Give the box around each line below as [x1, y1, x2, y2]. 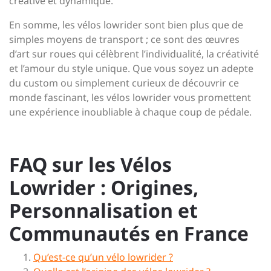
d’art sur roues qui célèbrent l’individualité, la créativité [9, 47, 259, 60]
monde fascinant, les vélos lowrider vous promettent [9, 90, 251, 104]
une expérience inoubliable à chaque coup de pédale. [9, 105, 252, 119]
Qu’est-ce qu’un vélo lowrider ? [33, 250, 173, 264]
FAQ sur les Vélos [9, 151, 172, 177]
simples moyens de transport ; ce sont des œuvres [9, 32, 240, 46]
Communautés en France [9, 220, 249, 246]
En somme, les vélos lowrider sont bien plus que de [9, 18, 243, 31]
